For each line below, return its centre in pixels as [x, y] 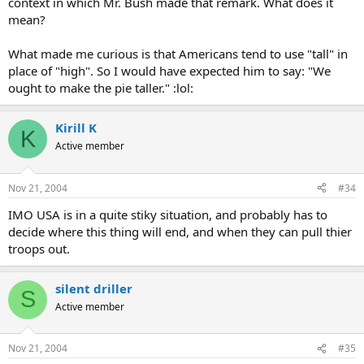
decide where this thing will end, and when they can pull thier [180, 231]
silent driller [94, 288]
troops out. [39, 248]
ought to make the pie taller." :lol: [101, 88]
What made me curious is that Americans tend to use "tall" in [178, 54]
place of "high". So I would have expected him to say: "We [169, 71]
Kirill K [76, 128]
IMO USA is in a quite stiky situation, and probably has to [168, 214]
